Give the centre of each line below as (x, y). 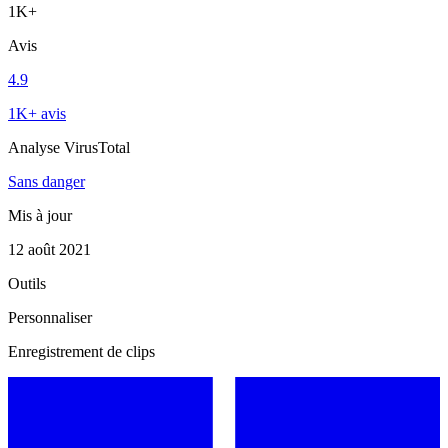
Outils (27, 283)
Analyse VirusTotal (69, 147)
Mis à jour (40, 215)
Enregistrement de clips (81, 351)
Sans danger (46, 181)
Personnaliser (50, 317)
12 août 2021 (49, 249)
